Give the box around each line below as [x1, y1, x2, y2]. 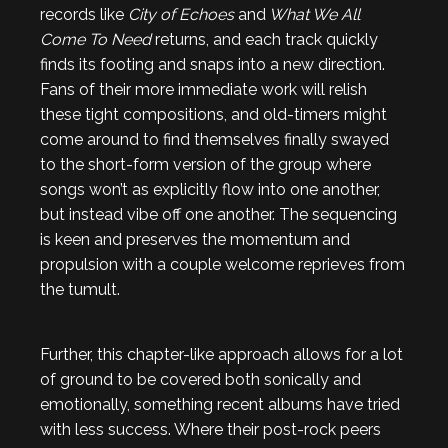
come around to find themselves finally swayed [40, 129, 389, 149]
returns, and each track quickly [151, 29, 378, 49]
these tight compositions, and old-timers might [40, 104, 387, 124]
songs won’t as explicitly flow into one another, [40, 179, 380, 199]
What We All [266, 4, 360, 24]
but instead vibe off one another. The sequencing [40, 204, 397, 224]
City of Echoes [128, 4, 238, 24]
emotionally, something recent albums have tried [40, 394, 400, 414]
